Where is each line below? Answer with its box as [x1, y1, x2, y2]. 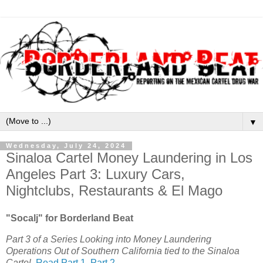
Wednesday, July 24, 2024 [6, 142, 126, 150]
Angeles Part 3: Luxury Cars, [6, 166, 185, 182]
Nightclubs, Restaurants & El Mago [6, 182, 222, 198]
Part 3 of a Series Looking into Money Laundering [6, 234, 211, 245]
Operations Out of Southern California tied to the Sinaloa [6, 246, 240, 257]
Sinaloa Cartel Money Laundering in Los [6, 149, 252, 166]
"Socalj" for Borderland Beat [6, 213, 133, 224]
